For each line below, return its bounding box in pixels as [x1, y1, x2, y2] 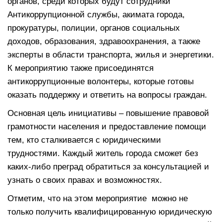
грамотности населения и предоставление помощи [7, 122, 206, 132]
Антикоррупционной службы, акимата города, [7, 10, 185, 20]
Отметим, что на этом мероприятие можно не [7, 194, 188, 204]
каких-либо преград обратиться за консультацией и [7, 162, 209, 172]
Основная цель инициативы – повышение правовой [7, 109, 209, 118]
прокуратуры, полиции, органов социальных [7, 23, 180, 33]
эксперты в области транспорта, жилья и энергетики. [7, 50, 214, 60]
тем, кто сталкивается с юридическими [7, 135, 161, 145]
